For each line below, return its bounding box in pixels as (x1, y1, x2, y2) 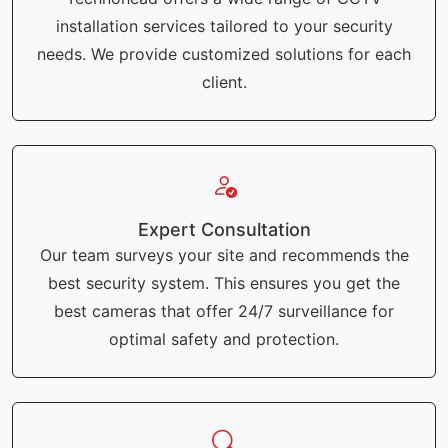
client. (201, 72, 247, 93)
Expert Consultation (137, 219, 311, 241)
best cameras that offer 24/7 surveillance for (54, 301, 394, 322)
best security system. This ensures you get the (48, 273, 400, 294)
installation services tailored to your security (55, 16, 393, 37)
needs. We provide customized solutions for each (37, 44, 411, 65)
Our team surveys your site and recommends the (39, 245, 409, 266)
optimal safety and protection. (109, 329, 339, 350)
